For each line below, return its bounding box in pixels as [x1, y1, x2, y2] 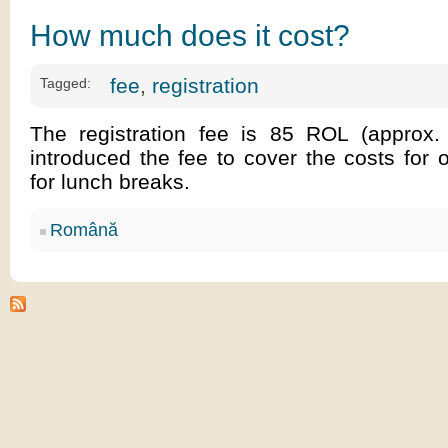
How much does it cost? [30, 19, 350, 52]
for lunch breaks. [30, 170, 190, 193]
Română [50, 220, 118, 240]
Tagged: [40, 75, 91, 91]
